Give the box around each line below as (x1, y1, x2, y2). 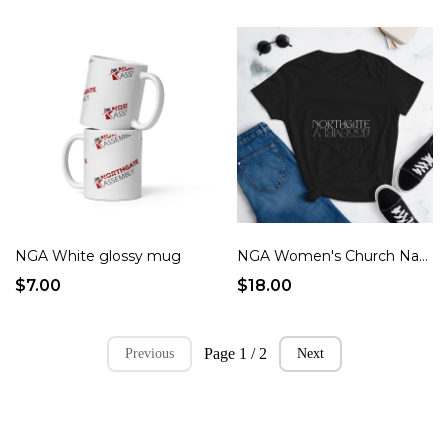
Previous (124, 346, 174, 362)
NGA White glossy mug (15, 247, 182, 266)
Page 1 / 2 (203, 345, 267, 363)
